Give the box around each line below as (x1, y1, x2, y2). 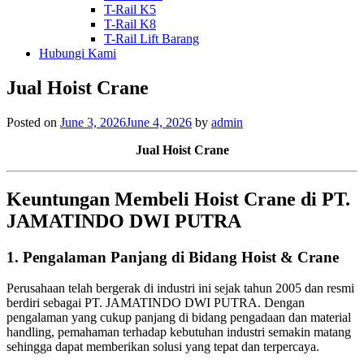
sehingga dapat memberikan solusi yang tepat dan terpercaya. (6, 340, 319, 354)
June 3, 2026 (60, 115, 126, 129)
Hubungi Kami (39, 46, 116, 60)
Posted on (6, 115, 60, 129)
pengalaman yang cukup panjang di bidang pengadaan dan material (6, 310, 351, 325)
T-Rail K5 (104, 2, 156, 16)
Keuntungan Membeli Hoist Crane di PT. (6, 188, 350, 210)
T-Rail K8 (104, 17, 156, 31)
